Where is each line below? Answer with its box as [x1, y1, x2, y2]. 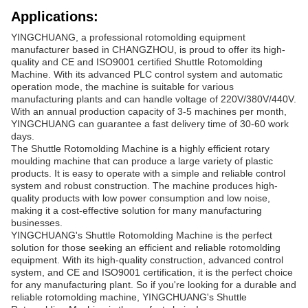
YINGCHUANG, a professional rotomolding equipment [11, 31, 245, 43]
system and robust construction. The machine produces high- [11, 179, 278, 191]
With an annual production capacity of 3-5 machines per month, [11, 105, 287, 117]
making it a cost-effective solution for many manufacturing [11, 204, 262, 216]
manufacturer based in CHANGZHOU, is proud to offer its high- [11, 43, 285, 55]
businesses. [11, 217, 63, 228]
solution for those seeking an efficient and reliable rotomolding [11, 241, 280, 253]
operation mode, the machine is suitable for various [11, 80, 234, 92]
